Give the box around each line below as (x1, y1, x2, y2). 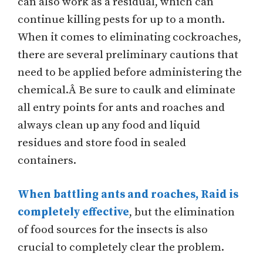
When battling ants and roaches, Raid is (18, 188, 238, 202)
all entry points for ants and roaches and (18, 100, 225, 114)
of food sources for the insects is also (18, 223, 208, 237)
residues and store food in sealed (18, 136, 186, 150)
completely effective (18, 205, 129, 220)
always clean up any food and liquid (18, 118, 200, 132)
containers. (18, 153, 76, 167)
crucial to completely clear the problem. (18, 241, 224, 255)
